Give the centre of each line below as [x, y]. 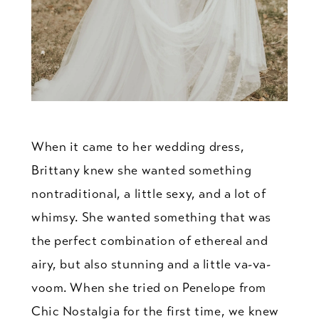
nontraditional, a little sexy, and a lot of [148, 193]
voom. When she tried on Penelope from [149, 287]
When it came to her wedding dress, [138, 146]
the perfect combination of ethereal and [150, 240]
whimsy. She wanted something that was [151, 217]
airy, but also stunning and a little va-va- [151, 264]
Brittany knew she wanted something [141, 170]
